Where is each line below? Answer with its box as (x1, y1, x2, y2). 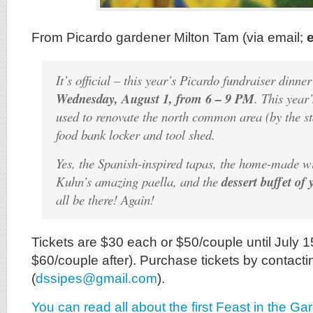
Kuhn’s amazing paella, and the (56, 173, 221, 190)
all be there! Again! (56, 191, 154, 208)
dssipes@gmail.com (36, 271, 157, 286)
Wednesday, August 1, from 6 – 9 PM (56, 89, 254, 108)
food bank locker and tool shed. (56, 126, 215, 143)
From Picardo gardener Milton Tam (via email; (31, 30, 307, 45)
